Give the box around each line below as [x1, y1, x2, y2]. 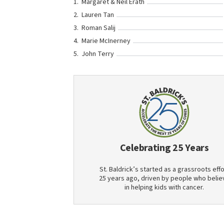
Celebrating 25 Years [119, 141, 209, 155]
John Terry [81, 49, 114, 59]
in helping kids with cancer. [124, 182, 204, 192]
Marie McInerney [81, 36, 130, 46]
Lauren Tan [81, 10, 114, 20]
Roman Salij [81, 23, 115, 33]
